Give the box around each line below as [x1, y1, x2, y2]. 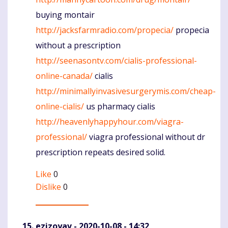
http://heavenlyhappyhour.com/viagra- [36, 116, 184, 128]
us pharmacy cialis [84, 101, 155, 112]
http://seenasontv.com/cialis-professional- [36, 55, 197, 67]
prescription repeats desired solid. [36, 147, 165, 158]
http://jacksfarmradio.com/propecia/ [36, 24, 174, 36]
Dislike [36, 181, 61, 193]
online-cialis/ [36, 101, 84, 112]
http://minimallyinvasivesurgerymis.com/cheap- [36, 85, 216, 97]
